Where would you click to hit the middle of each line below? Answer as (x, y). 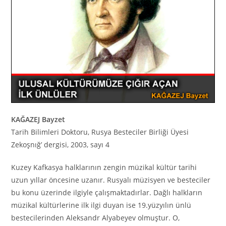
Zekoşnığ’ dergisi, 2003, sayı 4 (61, 144)
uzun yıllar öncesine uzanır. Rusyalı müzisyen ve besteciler (111, 180)
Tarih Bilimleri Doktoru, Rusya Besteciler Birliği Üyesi (100, 132)
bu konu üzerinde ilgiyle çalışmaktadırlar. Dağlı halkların (107, 192)
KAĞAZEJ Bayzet (38, 119)
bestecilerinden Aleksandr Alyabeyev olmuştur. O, (96, 217)
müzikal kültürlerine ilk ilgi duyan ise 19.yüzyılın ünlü (101, 205)
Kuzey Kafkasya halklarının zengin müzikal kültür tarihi (104, 167)
